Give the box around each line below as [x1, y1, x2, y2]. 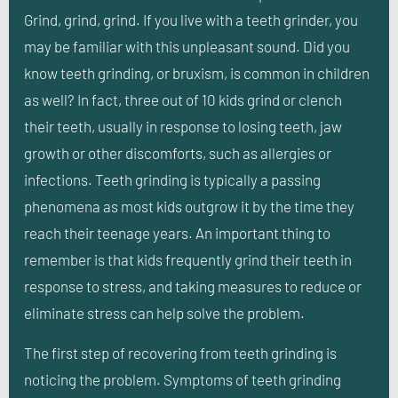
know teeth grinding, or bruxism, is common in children [24, 64, 370, 83]
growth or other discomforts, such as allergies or [24, 144, 331, 163]
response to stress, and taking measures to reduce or [24, 277, 362, 296]
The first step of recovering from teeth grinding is [24, 343, 337, 362]
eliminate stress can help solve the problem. [24, 304, 305, 322]
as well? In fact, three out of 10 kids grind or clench [24, 91, 342, 109]
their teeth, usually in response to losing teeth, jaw [24, 117, 342, 136]
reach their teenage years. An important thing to [24, 224, 330, 243]
